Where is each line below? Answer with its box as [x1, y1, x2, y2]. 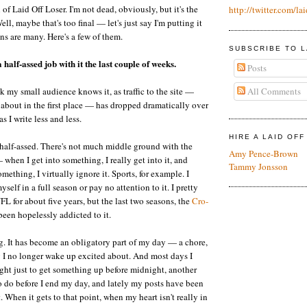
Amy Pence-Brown [229, 147, 298, 160]
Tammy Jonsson [229, 160, 288, 173]
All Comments [245, 84, 301, 97]
